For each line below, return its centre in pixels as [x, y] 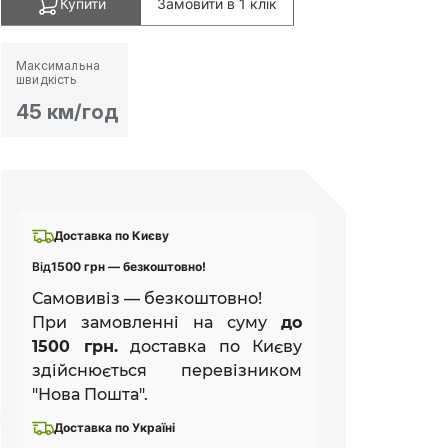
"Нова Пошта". [90, 394]
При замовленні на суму [156, 322]
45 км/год [67, 111]
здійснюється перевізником [167, 370]
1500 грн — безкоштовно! [128, 266]
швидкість [46, 79]
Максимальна [58, 65]
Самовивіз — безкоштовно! [147, 298]
